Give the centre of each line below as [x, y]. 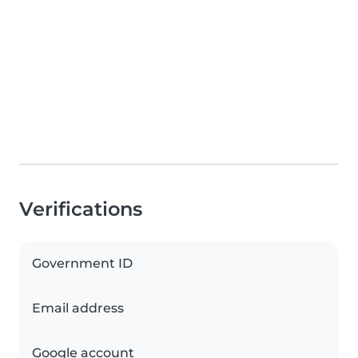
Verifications [81, 209]
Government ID [82, 264]
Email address [78, 308]
